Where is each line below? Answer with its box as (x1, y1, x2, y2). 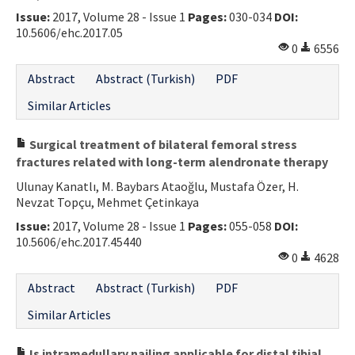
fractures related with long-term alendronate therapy (16, 153, 328, 170)
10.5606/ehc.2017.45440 (16, 233, 142, 250)
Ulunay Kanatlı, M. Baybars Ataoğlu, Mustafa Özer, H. (16, 177, 299, 194)
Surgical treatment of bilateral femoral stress (27, 136, 297, 152)
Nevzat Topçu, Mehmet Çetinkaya (16, 193, 199, 210)
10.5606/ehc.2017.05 (16, 24, 123, 40)
